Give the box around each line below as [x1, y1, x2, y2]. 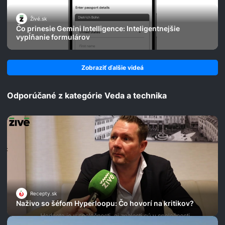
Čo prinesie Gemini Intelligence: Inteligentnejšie [16, 24, 180, 33]
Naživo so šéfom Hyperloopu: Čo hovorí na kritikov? [16, 199, 194, 208]
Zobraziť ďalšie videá [81, 64, 144, 72]
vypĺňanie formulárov [16, 33, 90, 42]
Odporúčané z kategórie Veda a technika [7, 90, 167, 101]
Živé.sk [30, 16, 47, 22]
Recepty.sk [30, 190, 57, 197]
